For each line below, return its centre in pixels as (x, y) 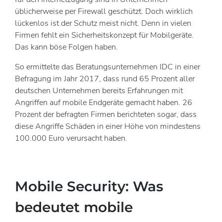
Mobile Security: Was (89, 186)
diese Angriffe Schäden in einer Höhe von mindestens (108, 126)
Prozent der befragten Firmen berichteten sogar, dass (106, 114)
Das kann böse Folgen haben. (66, 47)
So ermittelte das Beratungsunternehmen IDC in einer (108, 67)
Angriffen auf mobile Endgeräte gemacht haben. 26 (104, 103)
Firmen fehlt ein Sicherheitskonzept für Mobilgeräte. (104, 35)
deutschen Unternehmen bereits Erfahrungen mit (99, 91)
